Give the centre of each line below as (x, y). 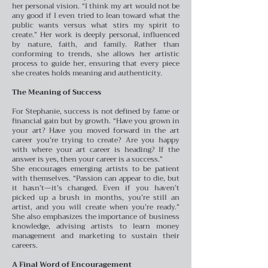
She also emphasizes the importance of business (96, 216)
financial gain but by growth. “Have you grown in (96, 121)
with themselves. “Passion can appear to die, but (96, 178)
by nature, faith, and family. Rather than (96, 44)
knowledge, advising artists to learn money (96, 226)
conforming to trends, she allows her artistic (96, 54)
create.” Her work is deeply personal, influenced (96, 34)
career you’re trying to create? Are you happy (96, 140)
